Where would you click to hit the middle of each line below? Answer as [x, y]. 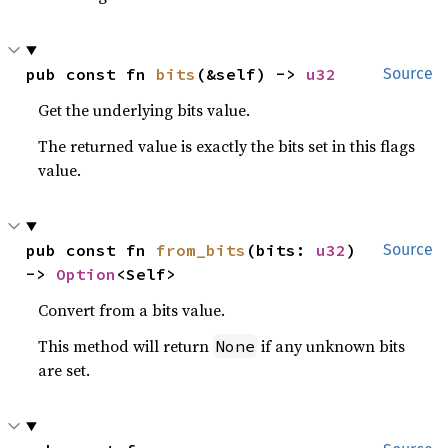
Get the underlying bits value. [144, 110]
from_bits [201, 250]
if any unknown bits [331, 346]
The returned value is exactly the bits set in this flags [227, 146]
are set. [64, 370]
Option [86, 274]
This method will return [126, 346]
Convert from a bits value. [132, 310]
